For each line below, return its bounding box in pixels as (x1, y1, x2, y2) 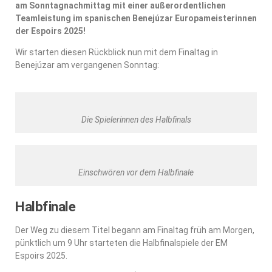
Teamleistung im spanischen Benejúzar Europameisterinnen (15, 13, 257, 23)
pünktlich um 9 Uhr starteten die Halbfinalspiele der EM (15, 237, 228, 248)
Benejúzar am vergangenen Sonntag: (15, 59, 159, 70)
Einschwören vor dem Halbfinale (78, 167, 194, 177)
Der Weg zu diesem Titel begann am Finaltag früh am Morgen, (15, 225, 254, 235)
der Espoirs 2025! (15, 25, 86, 36)
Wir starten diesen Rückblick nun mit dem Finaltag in (15, 47, 218, 57)
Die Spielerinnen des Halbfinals (81, 114, 191, 124)
